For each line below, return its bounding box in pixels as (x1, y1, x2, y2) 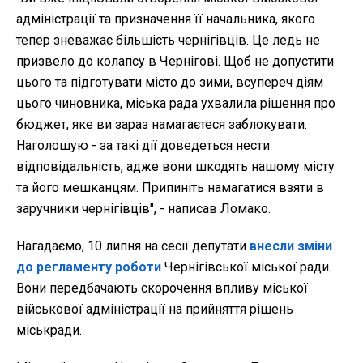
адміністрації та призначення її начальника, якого (16, 11, 315, 28)
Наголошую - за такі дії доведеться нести (16, 138, 270, 154)
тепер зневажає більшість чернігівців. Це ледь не (16, 32, 320, 49)
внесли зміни (246, 238, 332, 254)
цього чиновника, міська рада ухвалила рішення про (16, 96, 335, 112)
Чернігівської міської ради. (161, 259, 331, 275)
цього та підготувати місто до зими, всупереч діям (16, 75, 323, 91)
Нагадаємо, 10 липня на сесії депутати (16, 238, 246, 254)
